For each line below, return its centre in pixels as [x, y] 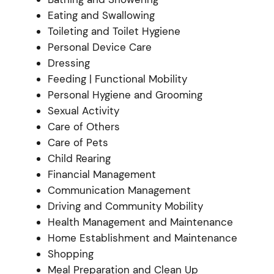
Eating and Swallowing [101, 15]
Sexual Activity [83, 110]
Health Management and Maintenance [140, 222]
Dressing [68, 63]
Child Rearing [79, 158]
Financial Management [102, 174]
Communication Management [119, 190]
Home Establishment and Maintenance [142, 238]
